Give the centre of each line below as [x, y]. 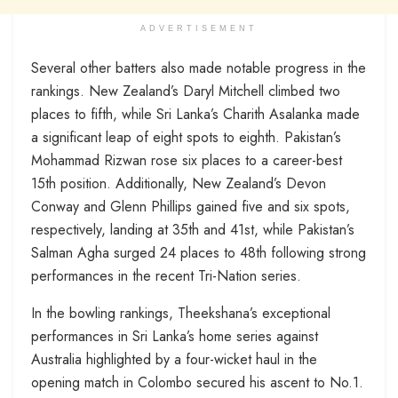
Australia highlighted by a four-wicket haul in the [174, 360]
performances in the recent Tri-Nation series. [166, 276]
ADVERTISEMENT [199, 29]
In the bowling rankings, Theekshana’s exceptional [181, 314]
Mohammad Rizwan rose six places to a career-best [187, 161]
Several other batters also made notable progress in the [199, 68]
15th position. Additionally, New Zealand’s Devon [179, 184]
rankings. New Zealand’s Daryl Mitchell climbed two [186, 92]
